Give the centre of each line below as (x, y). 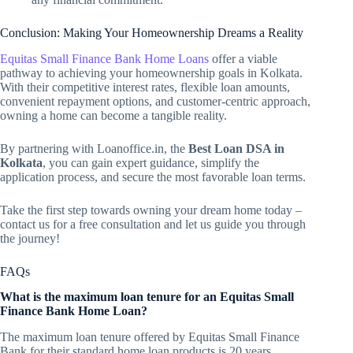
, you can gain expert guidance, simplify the (151, 162)
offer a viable (243, 58)
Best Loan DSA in (236, 148)
